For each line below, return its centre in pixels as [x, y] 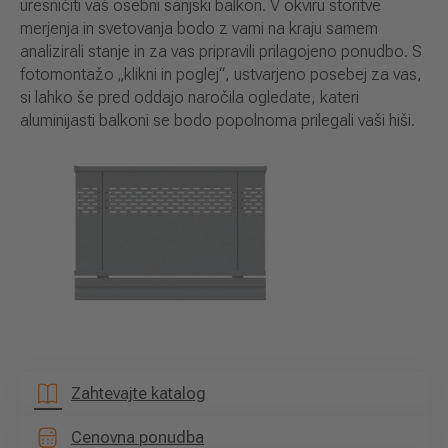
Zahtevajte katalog [139, 393]
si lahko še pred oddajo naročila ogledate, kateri [189, 98]
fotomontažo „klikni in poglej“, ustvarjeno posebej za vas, [221, 75]
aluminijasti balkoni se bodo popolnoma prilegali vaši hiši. [217, 121]
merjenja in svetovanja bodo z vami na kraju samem [199, 29]
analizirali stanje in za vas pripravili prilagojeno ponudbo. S [221, 52]
